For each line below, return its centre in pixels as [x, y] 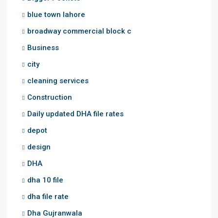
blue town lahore [56, 14]
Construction [50, 97]
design [39, 147]
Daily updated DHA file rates [75, 114]
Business [43, 47]
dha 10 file [45, 180]
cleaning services [58, 81]
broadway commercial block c [79, 31]
